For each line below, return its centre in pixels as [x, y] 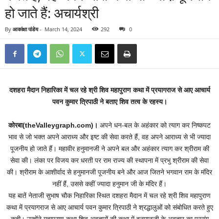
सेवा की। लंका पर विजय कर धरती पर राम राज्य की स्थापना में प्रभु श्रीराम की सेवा [109, 160]
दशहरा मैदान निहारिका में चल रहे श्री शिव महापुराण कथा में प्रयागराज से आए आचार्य [109, 90]
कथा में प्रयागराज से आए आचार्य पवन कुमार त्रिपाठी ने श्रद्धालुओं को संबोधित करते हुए [109, 207]
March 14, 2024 [63, 29]
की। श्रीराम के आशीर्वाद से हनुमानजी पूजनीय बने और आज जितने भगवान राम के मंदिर [109, 172]
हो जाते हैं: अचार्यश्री [52, 13]
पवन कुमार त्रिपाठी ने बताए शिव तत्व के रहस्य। [109, 102]
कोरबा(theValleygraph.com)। [53, 125]
